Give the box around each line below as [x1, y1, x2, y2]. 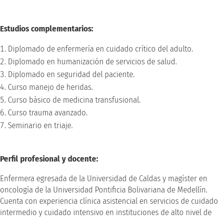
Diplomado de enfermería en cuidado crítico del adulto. [8, 43, 193, 54]
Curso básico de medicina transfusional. [8, 94, 140, 105]
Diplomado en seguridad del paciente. [8, 69, 135, 80]
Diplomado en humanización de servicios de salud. [8, 56, 177, 67]
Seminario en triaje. [8, 120, 73, 131]
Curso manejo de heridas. [8, 82, 93, 92]
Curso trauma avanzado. [8, 107, 87, 118]
